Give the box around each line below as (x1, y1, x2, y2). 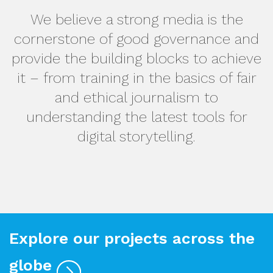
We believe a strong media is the (30, 11, 243, 28)
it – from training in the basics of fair (16, 69, 257, 87)
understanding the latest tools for (26, 108, 247, 126)
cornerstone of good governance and (14, 30, 259, 48)
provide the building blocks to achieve (12, 50, 261, 67)
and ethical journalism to (55, 89, 218, 106)
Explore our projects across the (9, 229, 255, 247)
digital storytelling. (77, 128, 196, 145)
